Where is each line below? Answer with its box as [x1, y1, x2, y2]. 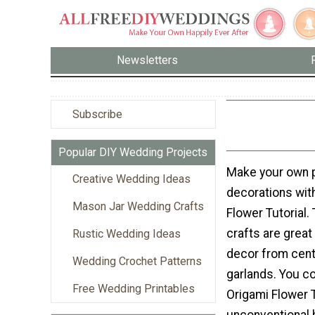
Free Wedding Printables [72, 281, 195, 295]
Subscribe [72, 107, 122, 121]
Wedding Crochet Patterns [72, 254, 202, 268]
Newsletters [117, 53, 179, 67]
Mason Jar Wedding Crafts [72, 199, 204, 213]
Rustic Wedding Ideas [72, 226, 181, 240]
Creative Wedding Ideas [72, 172, 191, 186]
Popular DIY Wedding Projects [58, 145, 207, 159]
